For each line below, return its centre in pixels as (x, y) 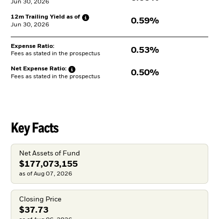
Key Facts (34, 127)
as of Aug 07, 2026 (45, 174)
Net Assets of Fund (49, 153)
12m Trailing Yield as (42, 17)
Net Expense (29, 69)
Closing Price (40, 200)
